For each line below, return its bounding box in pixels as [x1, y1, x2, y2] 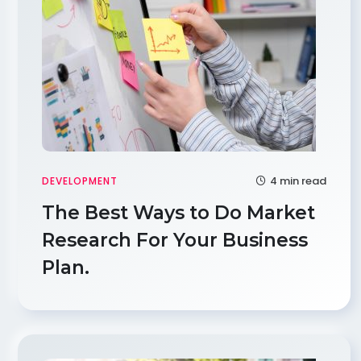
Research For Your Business [42, 229, 308, 251]
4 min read [268, 173, 327, 189]
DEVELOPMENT [42, 174, 118, 188]
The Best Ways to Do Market [42, 201, 315, 224]
